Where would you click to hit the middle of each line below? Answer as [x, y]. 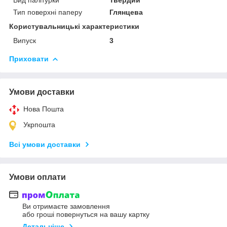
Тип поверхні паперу [48, 12]
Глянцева [126, 12]
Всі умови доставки [45, 144]
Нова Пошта [44, 109]
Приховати [29, 59]
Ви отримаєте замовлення [66, 206]
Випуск [25, 40]
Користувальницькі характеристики [74, 26]
